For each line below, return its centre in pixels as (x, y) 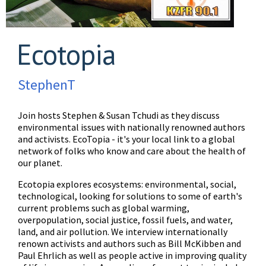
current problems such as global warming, (104, 208)
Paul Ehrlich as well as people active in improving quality (132, 255)
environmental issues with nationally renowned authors (132, 127)
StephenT (47, 84)
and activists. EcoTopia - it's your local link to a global (126, 139)
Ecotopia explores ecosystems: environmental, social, (127, 184)
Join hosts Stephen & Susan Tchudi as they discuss (119, 115)
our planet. (41, 162)
